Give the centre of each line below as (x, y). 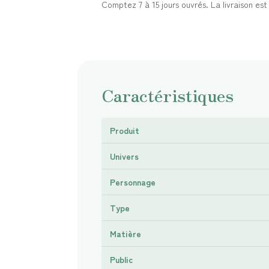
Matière (125, 234)
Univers (124, 156)
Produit (124, 131)
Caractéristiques (167, 95)
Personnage (132, 182)
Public (121, 260)
